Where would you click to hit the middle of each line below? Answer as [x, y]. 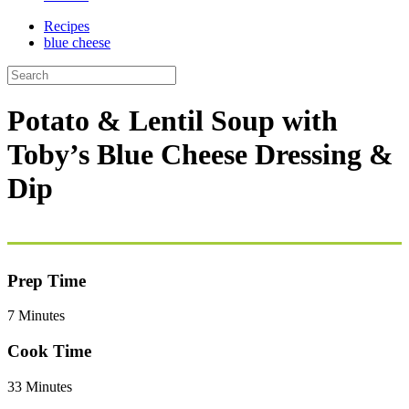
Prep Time [47, 280]
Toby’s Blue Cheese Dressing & [200, 155]
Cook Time [49, 351]
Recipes [67, 26]
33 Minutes [40, 386]
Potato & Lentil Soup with [173, 121]
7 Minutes [36, 316]
